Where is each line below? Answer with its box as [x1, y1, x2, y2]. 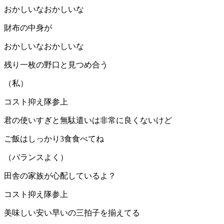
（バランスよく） [4, 153, 68, 162]
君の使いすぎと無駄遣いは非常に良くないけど [4, 116, 172, 125]
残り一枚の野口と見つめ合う [4, 60, 108, 69]
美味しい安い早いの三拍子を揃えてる [4, 208, 140, 217]
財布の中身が [4, 23, 52, 32]
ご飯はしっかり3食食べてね [4, 134, 104, 143]
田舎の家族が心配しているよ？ [4, 171, 116, 180]
